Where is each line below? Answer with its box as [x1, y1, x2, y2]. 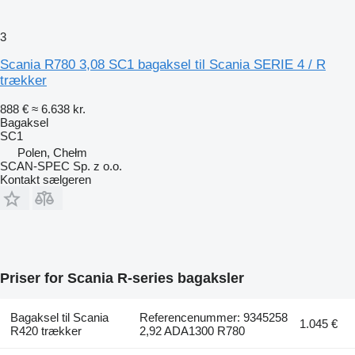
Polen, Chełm [17, 145, 87, 159]
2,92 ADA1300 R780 [139, 323, 246, 338]
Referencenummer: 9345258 [139, 310, 288, 324]
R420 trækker [10, 323, 82, 338]
